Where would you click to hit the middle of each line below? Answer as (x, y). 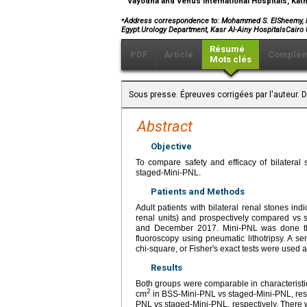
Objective (171, 146)
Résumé (227, 49)
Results (167, 267)
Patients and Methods (198, 191)
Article (179, 54)
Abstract (165, 126)
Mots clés (231, 59)
